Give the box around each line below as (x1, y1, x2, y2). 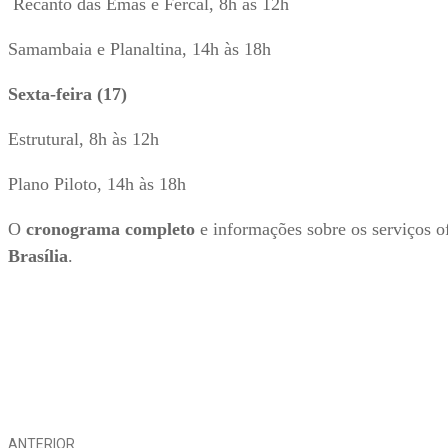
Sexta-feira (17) (8, 83, 127, 104)
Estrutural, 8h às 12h (8, 128, 159, 149)
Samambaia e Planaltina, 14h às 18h (8, 38, 271, 59)
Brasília (8, 245, 68, 266)
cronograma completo (26, 218, 195, 239)
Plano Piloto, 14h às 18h (8, 173, 186, 194)
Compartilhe (291, 360, 364, 376)
